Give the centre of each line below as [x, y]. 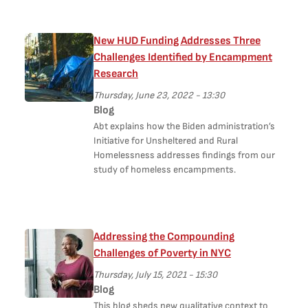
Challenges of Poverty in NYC [162, 253]
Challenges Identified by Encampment [183, 57]
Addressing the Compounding [164, 237]
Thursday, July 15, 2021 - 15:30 [155, 275]
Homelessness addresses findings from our [184, 155]
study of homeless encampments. [165, 169]
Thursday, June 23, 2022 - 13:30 [159, 95]
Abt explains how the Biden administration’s [184, 126]
